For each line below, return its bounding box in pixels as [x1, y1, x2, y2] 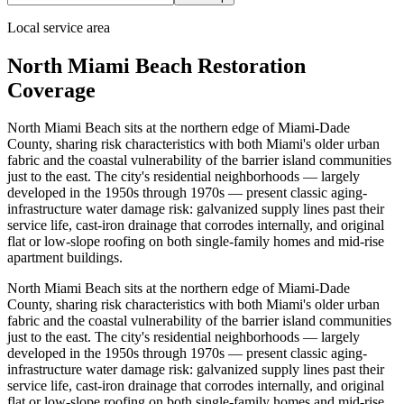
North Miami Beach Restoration [7, 53, 306, 78]
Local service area [7, 19, 110, 35]
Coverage [7, 78, 96, 102]
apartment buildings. [7, 250, 123, 266]
